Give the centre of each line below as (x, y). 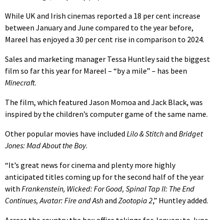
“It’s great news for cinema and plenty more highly (90, 165)
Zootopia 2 (136, 200)
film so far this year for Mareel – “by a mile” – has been (96, 70)
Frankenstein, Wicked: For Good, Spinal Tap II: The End (108, 188)
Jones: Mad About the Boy (45, 145)
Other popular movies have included (66, 133)
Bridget (191, 133)
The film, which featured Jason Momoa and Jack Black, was (104, 102)
